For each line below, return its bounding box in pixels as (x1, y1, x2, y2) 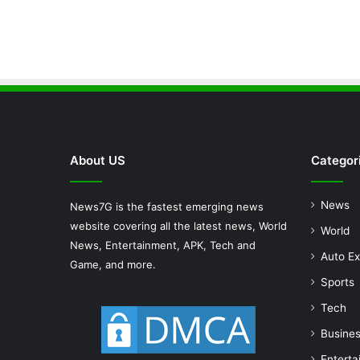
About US (70, 152, 125, 168)
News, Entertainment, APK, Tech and (70, 238, 256, 252)
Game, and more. (70, 257, 156, 271)
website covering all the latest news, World (70, 219, 287, 232)
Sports (321, 275, 354, 288)
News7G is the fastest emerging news (70, 199, 264, 213)
